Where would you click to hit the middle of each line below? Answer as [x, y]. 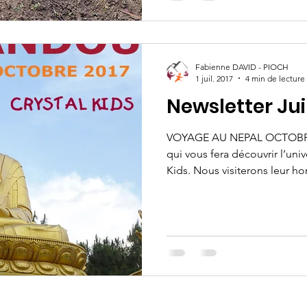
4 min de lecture [275, 78]
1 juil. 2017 [214, 78]
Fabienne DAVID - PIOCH [242, 66]
